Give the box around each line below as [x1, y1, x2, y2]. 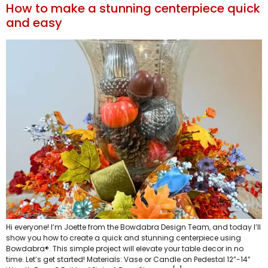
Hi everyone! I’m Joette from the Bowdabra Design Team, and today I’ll [6, 222, 261, 233]
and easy [6, 14, 62, 32]
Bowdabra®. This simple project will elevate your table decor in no [6, 243, 243, 254]
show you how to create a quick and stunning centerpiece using [6, 233, 241, 243]
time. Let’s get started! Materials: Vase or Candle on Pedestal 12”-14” [6, 254, 251, 265]
